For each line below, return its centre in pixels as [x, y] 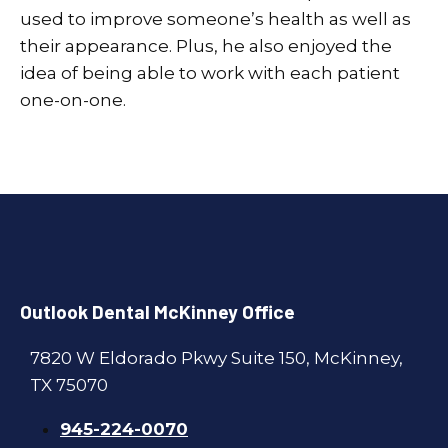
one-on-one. [73, 99]
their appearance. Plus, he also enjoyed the [206, 45]
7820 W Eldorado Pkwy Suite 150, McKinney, [216, 358]
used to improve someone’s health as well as [215, 18]
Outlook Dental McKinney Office [157, 312]
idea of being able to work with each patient [210, 72]
